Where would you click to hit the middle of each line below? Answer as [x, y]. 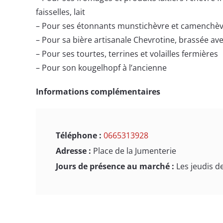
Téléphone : [80, 135]
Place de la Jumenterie [135, 151]
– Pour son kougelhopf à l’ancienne [101, 67]
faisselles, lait [60, 12]
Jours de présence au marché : [116, 166]
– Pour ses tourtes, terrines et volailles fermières [127, 54]
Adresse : [74, 151]
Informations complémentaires [98, 91]
